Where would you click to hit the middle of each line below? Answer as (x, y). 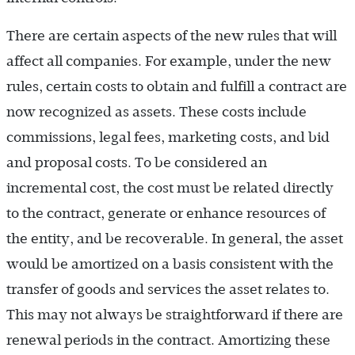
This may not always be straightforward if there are (175, 314)
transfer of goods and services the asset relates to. (168, 289)
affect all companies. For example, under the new (169, 61)
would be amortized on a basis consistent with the (170, 263)
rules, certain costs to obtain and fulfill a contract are (177, 86)
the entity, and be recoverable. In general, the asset (175, 238)
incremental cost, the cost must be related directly (170, 187)
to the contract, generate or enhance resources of (166, 213)
